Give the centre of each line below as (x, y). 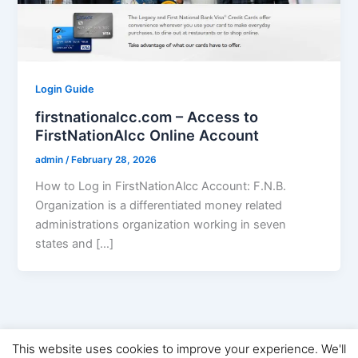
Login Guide (65, 89)
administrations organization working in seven (161, 224)
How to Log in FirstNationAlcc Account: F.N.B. (161, 186)
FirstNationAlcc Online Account (147, 135)
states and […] (75, 243)
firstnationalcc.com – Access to (147, 117)
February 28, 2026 (114, 159)
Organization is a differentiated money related (159, 205)
